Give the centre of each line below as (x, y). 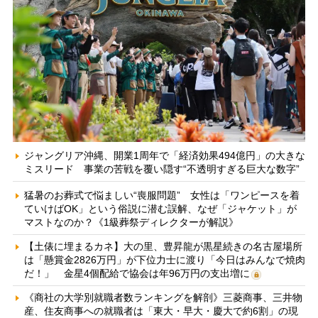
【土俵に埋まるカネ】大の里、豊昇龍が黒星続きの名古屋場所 (163, 247)
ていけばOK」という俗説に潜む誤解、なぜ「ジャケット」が (160, 209)
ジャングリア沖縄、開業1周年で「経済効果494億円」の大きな (164, 156)
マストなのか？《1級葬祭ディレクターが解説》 (131, 223)
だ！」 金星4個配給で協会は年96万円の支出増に (137, 274)
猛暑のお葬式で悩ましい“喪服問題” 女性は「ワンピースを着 (161, 196)
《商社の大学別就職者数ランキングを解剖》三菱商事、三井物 (163, 298)
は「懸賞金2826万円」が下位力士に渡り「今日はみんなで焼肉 (164, 260)
